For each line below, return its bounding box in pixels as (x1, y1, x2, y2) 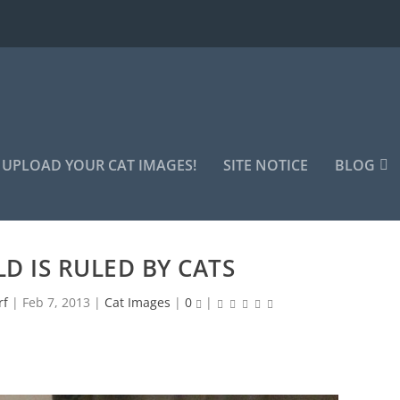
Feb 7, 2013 (21, 294, 90, 312)
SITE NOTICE (223, 155, 309, 175)
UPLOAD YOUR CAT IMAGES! (2, 155, 197, 175)
